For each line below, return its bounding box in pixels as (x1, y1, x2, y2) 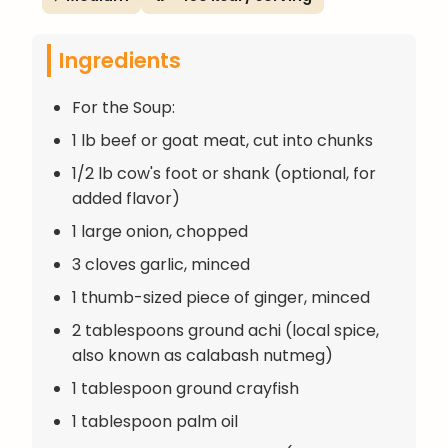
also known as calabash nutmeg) (72, 343, 333, 367)
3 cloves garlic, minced (72, 252, 250, 276)
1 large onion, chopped (72, 219, 248, 243)
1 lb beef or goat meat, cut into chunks (72, 128, 373, 152)
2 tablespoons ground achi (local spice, (72, 318, 379, 342)
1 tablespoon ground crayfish (72, 376, 299, 400)
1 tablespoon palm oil (72, 409, 238, 433)
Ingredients (59, 44, 181, 76)
